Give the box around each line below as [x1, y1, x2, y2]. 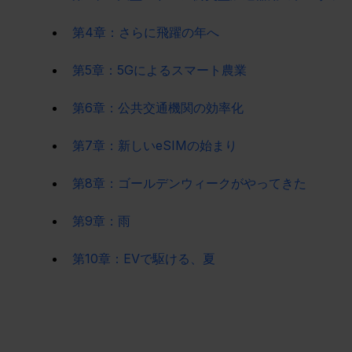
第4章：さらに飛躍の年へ [72, 24, 219, 40]
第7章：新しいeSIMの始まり [72, 137, 237, 153]
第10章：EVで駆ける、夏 [72, 250, 215, 266]
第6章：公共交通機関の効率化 [72, 99, 244, 115]
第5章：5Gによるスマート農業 [72, 61, 247, 78]
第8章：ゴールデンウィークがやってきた [72, 174, 306, 191]
